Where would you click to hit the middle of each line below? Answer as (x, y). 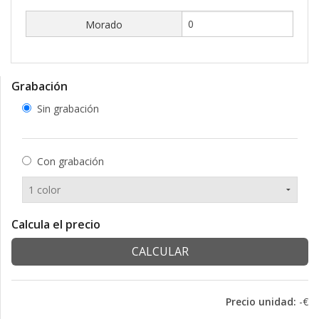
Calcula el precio (56, 224)
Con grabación (70, 161)
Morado (104, 24)
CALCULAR (160, 251)
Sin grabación (68, 108)
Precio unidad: (261, 301)
